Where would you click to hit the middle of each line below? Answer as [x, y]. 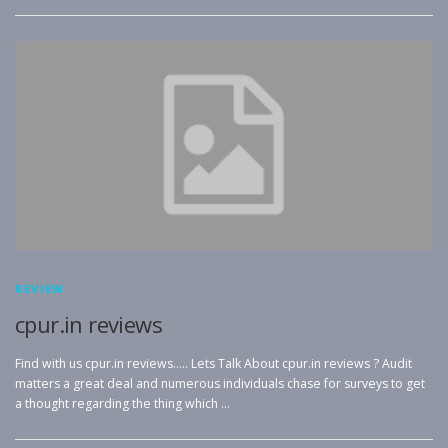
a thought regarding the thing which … [122, 404]
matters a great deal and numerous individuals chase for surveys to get [220, 384]
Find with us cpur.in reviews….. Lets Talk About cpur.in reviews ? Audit [213, 364]
